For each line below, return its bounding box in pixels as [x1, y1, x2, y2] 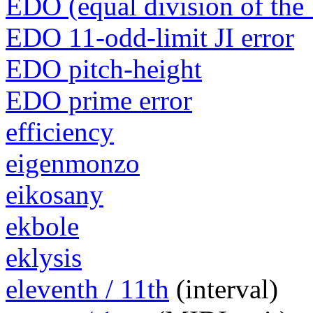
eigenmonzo [6, 148, 140, 179]
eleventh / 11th [6, 274, 169, 305]
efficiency [6, 117, 114, 147]
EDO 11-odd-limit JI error [6, 22, 294, 53]
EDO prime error [6, 85, 192, 116]
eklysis [6, 242, 82, 273]
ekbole [6, 211, 79, 242]
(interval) [169, 274, 278, 305]
